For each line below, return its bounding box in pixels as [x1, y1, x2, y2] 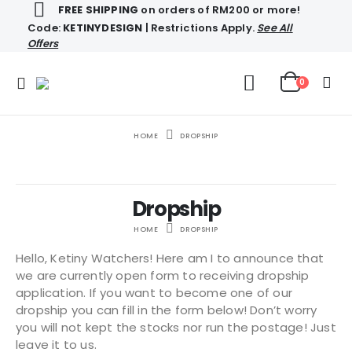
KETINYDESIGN [63, 20, 143, 35]
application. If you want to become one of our [16, 284, 293, 301]
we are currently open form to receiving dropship [16, 267, 310, 284]
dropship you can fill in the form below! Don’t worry [16, 302, 317, 318]
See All [257, 20, 293, 35]
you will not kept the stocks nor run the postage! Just [16, 319, 336, 335]
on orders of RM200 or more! [138, 2, 300, 17]
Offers [27, 36, 59, 51]
